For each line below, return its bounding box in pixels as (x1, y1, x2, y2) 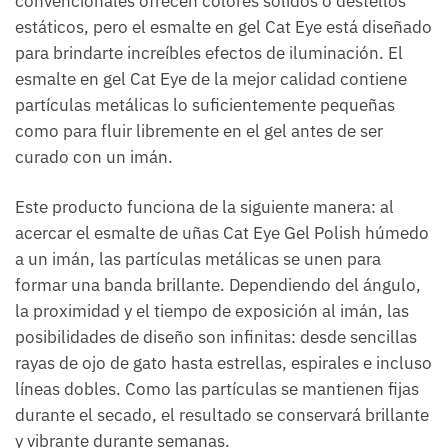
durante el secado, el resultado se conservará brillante (15, 404, 429, 427)
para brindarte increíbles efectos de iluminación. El (15, 42, 403, 65)
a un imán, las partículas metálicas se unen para (15, 248, 381, 271)
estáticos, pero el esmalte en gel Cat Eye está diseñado (15, 16, 432, 39)
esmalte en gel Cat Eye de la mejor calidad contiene (15, 68, 407, 91)
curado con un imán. (15, 146, 173, 169)
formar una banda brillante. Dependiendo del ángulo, (15, 274, 421, 297)
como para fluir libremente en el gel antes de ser (15, 120, 383, 143)
